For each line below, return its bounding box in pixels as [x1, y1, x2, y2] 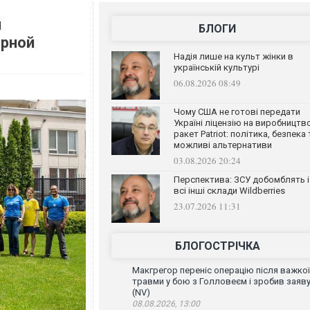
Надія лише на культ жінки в [173, 51, 293, 62]
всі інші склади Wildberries [173, 185, 285, 196]
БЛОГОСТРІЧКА [174, 239, 260, 253]
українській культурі [173, 62, 259, 73]
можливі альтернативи [173, 140, 272, 150]
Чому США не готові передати [173, 107, 300, 117]
